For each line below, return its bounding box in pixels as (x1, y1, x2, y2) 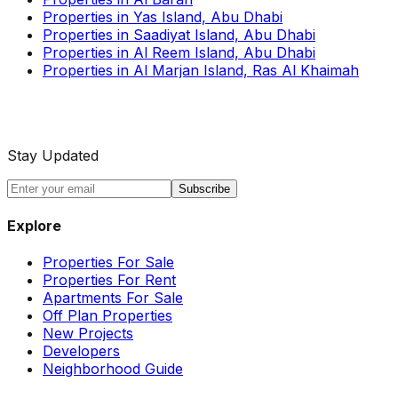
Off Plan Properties (43, 306, 172, 325)
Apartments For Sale (43, 289, 183, 307)
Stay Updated (7, 146, 99, 164)
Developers (43, 342, 120, 361)
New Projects (43, 324, 133, 343)
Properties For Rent (43, 271, 176, 290)
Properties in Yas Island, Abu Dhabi (43, 7, 283, 26)
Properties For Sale (43, 253, 174, 272)
